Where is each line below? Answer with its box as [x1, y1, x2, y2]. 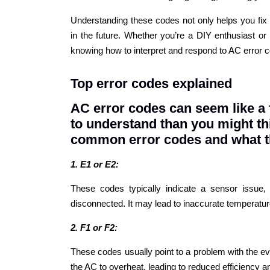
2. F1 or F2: [71, 222, 118, 233]
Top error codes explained [71, 75, 232, 91]
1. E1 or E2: [71, 159, 119, 169]
